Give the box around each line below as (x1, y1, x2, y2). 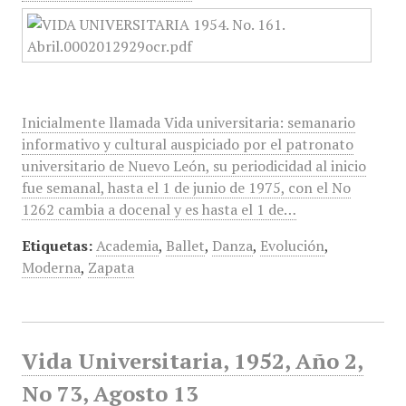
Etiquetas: (21, 236, 92, 256)
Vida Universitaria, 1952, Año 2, (21, 346, 363, 375)
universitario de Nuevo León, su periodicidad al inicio (21, 156, 366, 176)
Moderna (21, 257, 81, 277)
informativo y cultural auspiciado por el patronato (21, 134, 353, 154)
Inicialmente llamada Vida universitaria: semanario (21, 112, 355, 132)
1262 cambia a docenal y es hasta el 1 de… (21, 199, 296, 219)
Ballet (165, 236, 205, 256)
